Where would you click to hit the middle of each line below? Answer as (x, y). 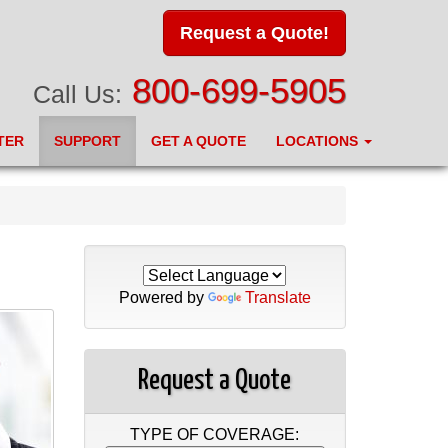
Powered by (163, 297)
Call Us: (77, 94)
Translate (277, 297)
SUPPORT (87, 141)
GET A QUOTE (198, 141)
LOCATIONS (319, 141)
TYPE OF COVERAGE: (215, 434)
